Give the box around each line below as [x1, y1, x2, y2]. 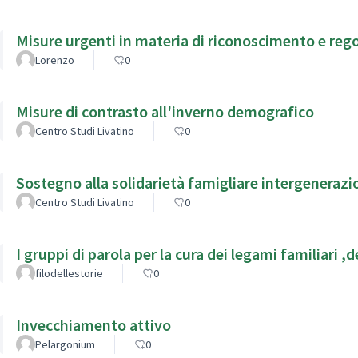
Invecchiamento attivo [16, 314, 171, 335]
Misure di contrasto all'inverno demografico [16, 101, 314, 121]
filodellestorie [35, 265, 103, 280]
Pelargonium [35, 336, 95, 352]
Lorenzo [35, 52, 74, 67]
